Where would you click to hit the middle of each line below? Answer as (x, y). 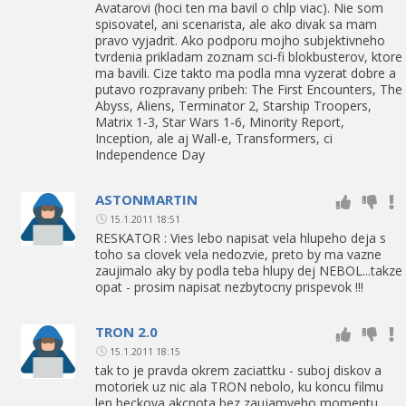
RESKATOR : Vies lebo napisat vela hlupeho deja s (241, 237)
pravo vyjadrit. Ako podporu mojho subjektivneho (240, 40)
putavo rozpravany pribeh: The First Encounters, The (249, 89)
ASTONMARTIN (146, 199)
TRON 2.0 (126, 331)
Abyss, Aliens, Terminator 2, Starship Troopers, (233, 105)
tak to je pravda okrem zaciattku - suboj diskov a (238, 370)
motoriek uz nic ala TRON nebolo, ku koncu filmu (239, 386)
